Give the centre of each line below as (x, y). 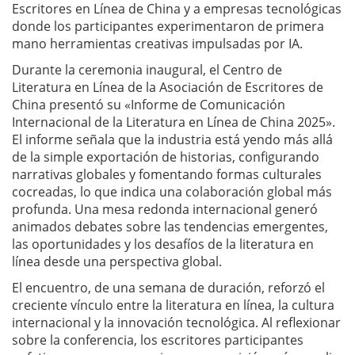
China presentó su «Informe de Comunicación (149, 105)
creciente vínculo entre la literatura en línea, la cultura (173, 305)
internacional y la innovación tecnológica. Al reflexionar (176, 323)
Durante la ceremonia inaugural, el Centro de (147, 70)
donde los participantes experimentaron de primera (168, 26)
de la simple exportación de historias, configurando (166, 157)
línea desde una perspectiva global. (117, 261)
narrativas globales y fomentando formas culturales (167, 174)
